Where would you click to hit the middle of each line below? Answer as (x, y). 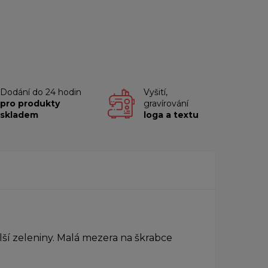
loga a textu (171, 115)
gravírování (166, 103)
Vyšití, (156, 92)
